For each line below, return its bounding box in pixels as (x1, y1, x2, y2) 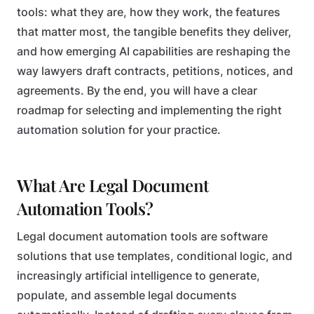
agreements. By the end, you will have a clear (17, 84, 257, 97)
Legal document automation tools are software (17, 230, 268, 243)
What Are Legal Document (17, 174, 209, 196)
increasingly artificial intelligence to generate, (17, 269, 260, 282)
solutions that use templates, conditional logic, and (17, 250, 292, 263)
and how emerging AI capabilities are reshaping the (17, 45, 290, 58)
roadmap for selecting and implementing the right (17, 104, 282, 117)
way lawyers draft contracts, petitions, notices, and (17, 64, 293, 78)
